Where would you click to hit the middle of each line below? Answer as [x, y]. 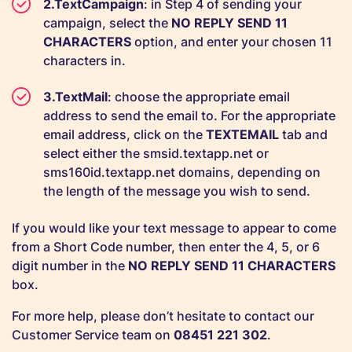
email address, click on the [125, 135]
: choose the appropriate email [199, 97]
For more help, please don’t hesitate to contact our [163, 315]
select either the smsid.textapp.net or [156, 154]
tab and [303, 135]
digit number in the [70, 265]
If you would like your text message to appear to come [174, 227]
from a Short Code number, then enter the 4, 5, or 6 [166, 246]
